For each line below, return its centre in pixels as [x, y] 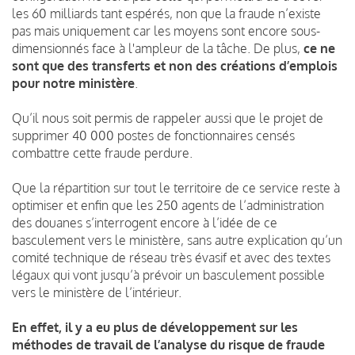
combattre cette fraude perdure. [102, 153]
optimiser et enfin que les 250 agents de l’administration [168, 205]
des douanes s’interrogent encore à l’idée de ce [145, 222]
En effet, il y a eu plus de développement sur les [155, 327]
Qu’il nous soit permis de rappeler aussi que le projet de [168, 118]
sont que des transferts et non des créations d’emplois [175, 65]
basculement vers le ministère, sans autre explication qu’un [177, 240]
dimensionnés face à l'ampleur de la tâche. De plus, [158, 48]
